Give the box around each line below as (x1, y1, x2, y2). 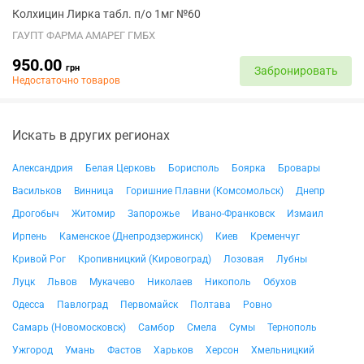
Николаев (147, 276, 193, 288)
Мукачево (89, 276, 135, 288)
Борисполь (168, 162, 219, 174)
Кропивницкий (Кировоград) (78, 253, 211, 265)
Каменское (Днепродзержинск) (59, 231, 203, 242)
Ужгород (12, 344, 53, 356)
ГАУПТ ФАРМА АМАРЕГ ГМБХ (12, 29, 155, 41)
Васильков (12, 185, 62, 197)
